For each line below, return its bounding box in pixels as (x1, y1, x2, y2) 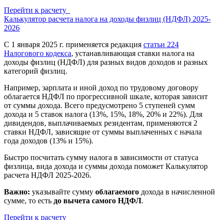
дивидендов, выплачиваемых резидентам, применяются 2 (4, 119, 197, 127)
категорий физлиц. (4, 67, 67, 75)
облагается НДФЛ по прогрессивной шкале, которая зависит (4, 92, 208, 101)
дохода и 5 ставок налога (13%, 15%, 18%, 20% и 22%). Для (4, 110, 202, 118)
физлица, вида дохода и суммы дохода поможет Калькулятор (4, 162, 208, 170)
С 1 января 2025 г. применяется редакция (4, 40, 143, 49)
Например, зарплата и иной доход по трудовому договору (4, 83, 198, 92)
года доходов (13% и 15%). (4, 137, 93, 145)
